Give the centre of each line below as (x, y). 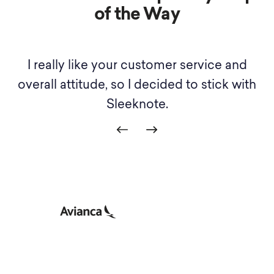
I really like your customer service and (137, 66)
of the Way (137, 15)
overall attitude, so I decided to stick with (137, 85)
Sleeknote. (137, 105)
